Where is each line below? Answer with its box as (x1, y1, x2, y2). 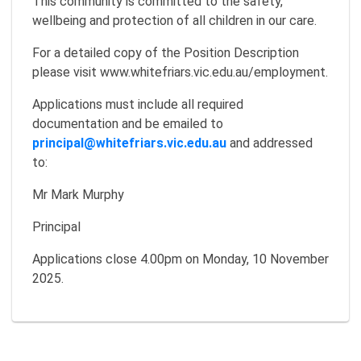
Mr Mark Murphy (32, 187, 124, 202)
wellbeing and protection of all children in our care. (32, 13, 317, 28)
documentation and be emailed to (32, 116, 223, 131)
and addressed (226, 135, 313, 151)
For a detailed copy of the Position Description (32, 45, 299, 60)
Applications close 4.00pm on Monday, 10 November (32, 251, 329, 267)
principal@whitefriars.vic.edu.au (32, 135, 226, 151)
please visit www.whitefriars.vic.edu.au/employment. (32, 64, 328, 80)
